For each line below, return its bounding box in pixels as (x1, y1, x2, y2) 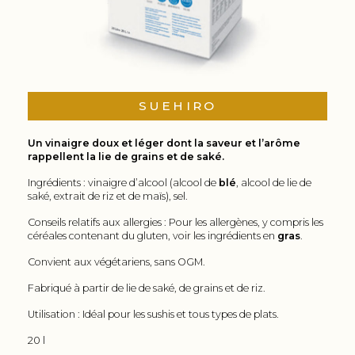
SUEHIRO (139, 98, 216, 114)
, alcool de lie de (236, 177, 311, 189)
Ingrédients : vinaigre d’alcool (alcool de (28, 177, 219, 189)
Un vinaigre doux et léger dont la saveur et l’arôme (28, 137, 300, 150)
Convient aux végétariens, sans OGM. (28, 256, 205, 269)
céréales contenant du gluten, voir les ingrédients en (28, 230, 277, 242)
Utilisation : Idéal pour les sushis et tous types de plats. (28, 308, 279, 321)
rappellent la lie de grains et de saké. (28, 151, 224, 163)
